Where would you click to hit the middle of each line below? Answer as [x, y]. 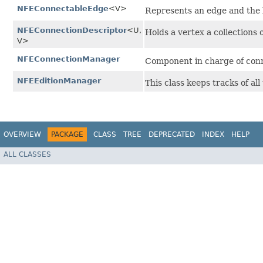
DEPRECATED [172, 135]
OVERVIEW [22, 135]
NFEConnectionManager [68, 59]
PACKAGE [67, 135]
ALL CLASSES [27, 154]
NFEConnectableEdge [63, 9]
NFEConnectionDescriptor [72, 31]
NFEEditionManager [59, 81]
